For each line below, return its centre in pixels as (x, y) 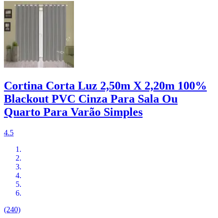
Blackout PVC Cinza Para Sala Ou (91, 99)
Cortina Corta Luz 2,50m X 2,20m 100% (105, 85)
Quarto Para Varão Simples (73, 112)
